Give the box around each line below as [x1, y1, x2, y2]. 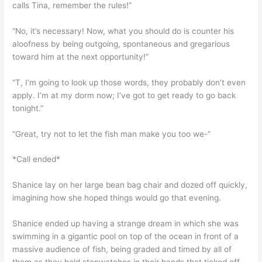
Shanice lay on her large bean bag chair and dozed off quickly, [12, 180, 248, 190]
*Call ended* [12, 154, 61, 164]
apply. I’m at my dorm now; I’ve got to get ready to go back [12, 90, 236, 100]
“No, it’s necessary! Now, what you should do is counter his [12, 26, 235, 36]
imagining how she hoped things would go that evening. [12, 193, 222, 203]
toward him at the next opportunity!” [12, 51, 149, 61]
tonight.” [12, 103, 44, 113]
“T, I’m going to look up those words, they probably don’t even [12, 77, 246, 87]
